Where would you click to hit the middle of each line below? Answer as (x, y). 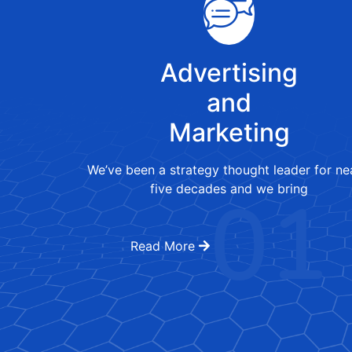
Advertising (229, 73)
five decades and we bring (229, 189)
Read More (165, 246)
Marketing (229, 133)
